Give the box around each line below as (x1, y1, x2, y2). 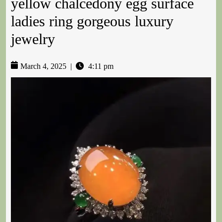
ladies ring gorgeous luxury (11, 13, 173, 30)
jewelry (11, 31, 55, 48)
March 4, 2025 (20, 62, 66, 71)
